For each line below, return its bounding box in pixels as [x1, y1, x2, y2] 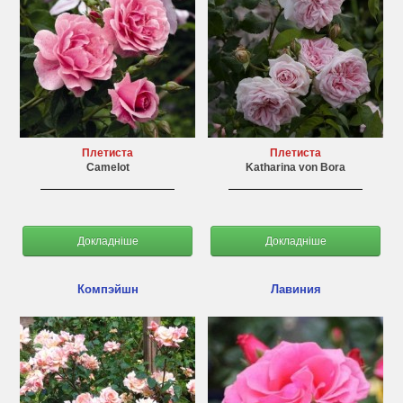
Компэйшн [76, 282, 139, 296]
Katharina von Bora [246, 161, 345, 174]
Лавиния [270, 282, 321, 296]
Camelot [85, 161, 130, 174]
